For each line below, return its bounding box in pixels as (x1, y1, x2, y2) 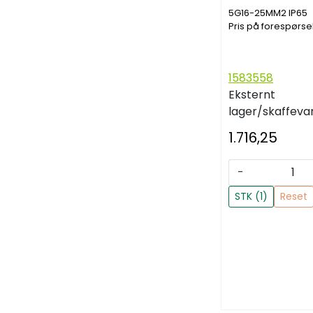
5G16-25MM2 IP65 (228, 7, 307, 20)
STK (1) (235, 189, 268, 204)
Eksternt (228, 87, 275, 103)
